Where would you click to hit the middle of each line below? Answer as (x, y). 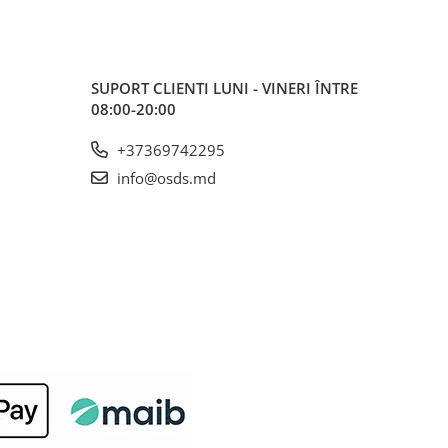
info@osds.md (164, 178)
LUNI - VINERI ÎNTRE (285, 88)
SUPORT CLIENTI (152, 88)
